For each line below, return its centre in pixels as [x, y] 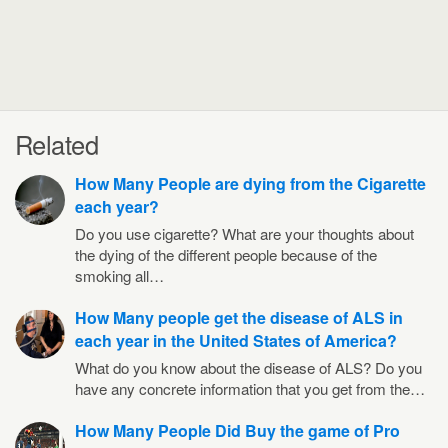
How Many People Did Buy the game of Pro [237, 430]
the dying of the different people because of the [226, 254]
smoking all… [119, 275]
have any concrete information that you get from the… [250, 388]
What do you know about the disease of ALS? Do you [248, 367]
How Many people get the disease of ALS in [239, 317]
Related [57, 143]
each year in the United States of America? [236, 340]
